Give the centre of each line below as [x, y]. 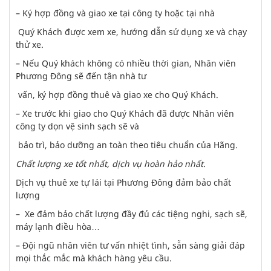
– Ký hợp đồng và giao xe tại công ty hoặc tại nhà [115, 13]
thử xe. [30, 44]
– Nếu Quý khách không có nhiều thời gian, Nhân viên [126, 63]
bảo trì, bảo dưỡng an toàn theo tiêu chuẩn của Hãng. [127, 145]
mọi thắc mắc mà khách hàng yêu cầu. [94, 258]
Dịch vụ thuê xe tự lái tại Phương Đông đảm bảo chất [123, 182]
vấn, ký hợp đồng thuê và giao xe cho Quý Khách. [117, 94]
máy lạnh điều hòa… [58, 226]
